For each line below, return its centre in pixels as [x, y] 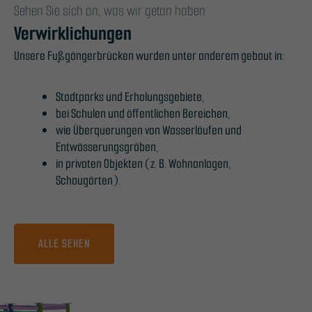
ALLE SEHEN [64, 243]
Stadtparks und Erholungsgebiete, [131, 96]
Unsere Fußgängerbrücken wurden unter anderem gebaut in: [149, 55]
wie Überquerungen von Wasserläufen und [149, 130]
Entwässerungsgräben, [108, 147]
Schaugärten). [88, 180]
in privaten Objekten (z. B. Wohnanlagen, [144, 163]
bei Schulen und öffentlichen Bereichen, [143, 113]
